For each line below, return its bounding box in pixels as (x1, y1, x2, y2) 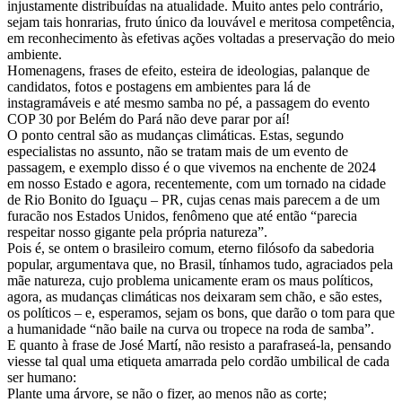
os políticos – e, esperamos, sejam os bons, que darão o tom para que (7, 304, 395, 320)
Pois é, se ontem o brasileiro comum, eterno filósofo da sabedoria (7, 240, 374, 256)
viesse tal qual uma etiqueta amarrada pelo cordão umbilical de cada (7, 353, 389, 369)
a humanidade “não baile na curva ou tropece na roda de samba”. (7, 320, 374, 336)
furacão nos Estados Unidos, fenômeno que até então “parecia (7, 207, 357, 223)
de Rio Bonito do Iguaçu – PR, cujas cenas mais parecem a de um (7, 191, 380, 207)
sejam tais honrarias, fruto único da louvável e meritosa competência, (7, 13, 395, 30)
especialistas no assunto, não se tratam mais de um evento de (7, 143, 348, 159)
